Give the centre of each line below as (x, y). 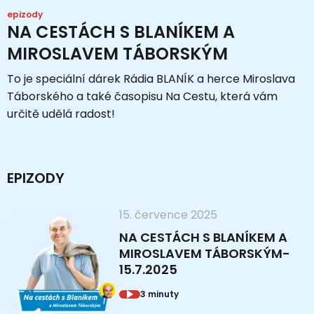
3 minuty (159, 294)
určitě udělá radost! (61, 114)
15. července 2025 (168, 214)
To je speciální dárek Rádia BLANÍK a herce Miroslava (151, 78)
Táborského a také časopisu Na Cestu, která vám (142, 96)
